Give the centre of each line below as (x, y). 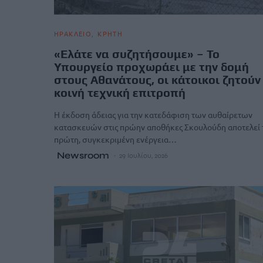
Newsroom (83, 155)
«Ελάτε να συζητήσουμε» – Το (137, 53)
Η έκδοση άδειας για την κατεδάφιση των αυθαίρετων (153, 114)
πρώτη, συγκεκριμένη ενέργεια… (115, 139)
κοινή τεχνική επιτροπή (120, 92)
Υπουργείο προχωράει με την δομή (151, 66)
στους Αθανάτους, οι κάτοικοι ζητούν (157, 79)
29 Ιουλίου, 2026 (144, 155)
